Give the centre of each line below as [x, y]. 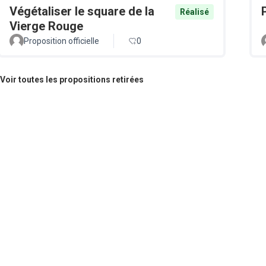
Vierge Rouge [46, 26]
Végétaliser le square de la [82, 11]
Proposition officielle [61, 41]
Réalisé [194, 12]
